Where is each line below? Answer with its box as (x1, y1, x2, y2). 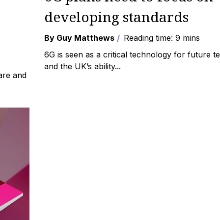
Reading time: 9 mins (121, 33, 200, 43)
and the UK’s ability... (44, 61, 121, 71)
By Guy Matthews (44, 33, 115, 43)
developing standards (44, 7, 189, 26)
